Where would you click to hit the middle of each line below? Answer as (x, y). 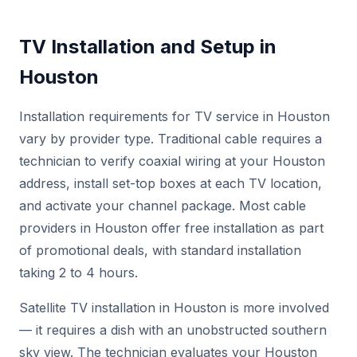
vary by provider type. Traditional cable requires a (171, 139)
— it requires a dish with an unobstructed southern (173, 330)
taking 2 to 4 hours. (78, 273)
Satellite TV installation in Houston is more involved (174, 308)
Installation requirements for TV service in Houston (175, 116)
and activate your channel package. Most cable (163, 206)
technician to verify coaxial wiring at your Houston (172, 161)
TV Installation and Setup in (148, 47)
